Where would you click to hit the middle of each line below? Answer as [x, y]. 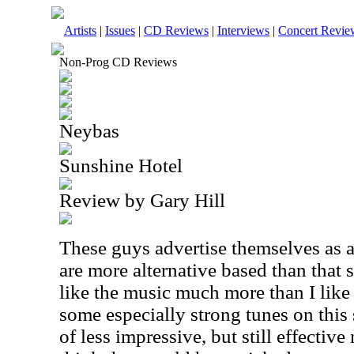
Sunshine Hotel [121, 166]
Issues [120, 30]
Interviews [243, 30]
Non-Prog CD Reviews [118, 62]
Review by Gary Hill [142, 200]
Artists [80, 30]
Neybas [89, 131]
